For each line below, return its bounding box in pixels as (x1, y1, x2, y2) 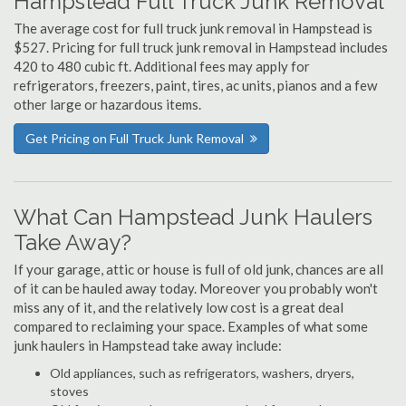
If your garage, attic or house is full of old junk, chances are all (14, 261, 383, 277)
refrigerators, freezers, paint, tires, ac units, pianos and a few (14, 77, 377, 93)
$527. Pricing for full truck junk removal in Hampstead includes (14, 39, 388, 55)
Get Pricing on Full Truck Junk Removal (25, 130, 244, 146)
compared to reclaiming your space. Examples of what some (14, 318, 368, 334)
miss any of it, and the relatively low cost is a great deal (14, 299, 343, 315)
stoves (50, 383, 89, 399)
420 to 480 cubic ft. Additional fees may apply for (14, 58, 310, 74)
